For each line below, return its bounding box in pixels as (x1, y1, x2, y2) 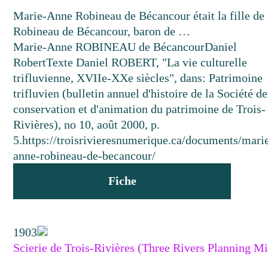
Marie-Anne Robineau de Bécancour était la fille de (13, 9, 265, 22)
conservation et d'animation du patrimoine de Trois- (13, 102, 266, 115)
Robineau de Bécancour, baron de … (13, 25, 191, 38)
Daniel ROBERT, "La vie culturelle (73, 56, 248, 69)
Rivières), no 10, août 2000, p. (13, 118, 160, 131)
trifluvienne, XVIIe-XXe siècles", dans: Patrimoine (13, 71, 263, 84)
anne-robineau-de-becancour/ (13, 149, 156, 162)
